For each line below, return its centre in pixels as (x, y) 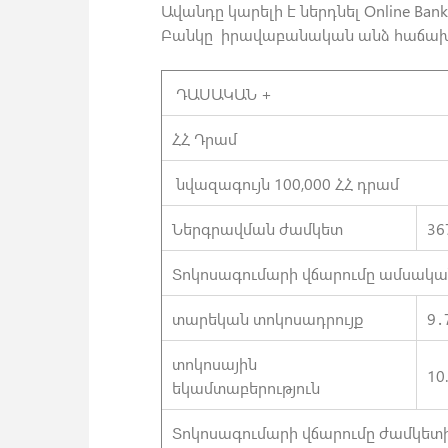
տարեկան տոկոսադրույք (267, 317)
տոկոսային (214, 362)
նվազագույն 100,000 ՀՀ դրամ (285, 182)
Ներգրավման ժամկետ (257, 227)
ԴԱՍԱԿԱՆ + (221, 92)
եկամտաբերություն (245, 386)
